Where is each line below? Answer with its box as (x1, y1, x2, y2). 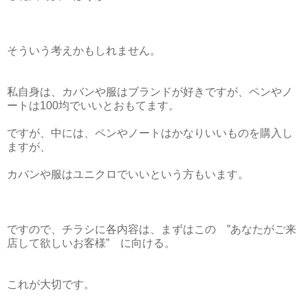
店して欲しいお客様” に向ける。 (7, 236, 175, 249)
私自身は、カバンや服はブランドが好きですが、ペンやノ (7, 85, 293, 98)
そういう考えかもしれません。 (7, 44, 161, 56)
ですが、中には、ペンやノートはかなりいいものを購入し (7, 126, 293, 139)
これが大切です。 (7, 278, 95, 290)
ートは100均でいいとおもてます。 (7, 99, 179, 111)
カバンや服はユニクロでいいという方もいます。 (7, 168, 249, 180)
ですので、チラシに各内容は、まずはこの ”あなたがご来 (7, 223, 296, 235)
